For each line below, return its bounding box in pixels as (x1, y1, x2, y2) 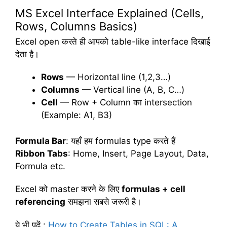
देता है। (15, 49, 39, 60)
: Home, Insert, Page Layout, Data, (68, 148, 209, 159)
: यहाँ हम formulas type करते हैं (66, 135, 175, 146)
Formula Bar (15, 135, 66, 146)
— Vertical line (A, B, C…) (80, 85, 184, 95)
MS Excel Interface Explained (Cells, (15, 7, 204, 20)
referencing (15, 197, 65, 207)
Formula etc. (15, 161, 65, 171)
